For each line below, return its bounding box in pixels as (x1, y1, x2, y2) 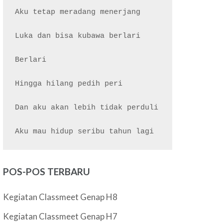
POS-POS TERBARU (3, 166, 91, 177)
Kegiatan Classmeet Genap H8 (3, 192, 118, 202)
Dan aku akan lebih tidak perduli (15, 104, 159, 112)
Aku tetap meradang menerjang (15, 8, 141, 16)
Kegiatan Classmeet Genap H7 (3, 211, 118, 222)
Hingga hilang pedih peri (15, 80, 123, 88)
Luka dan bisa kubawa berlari (15, 32, 141, 40)
